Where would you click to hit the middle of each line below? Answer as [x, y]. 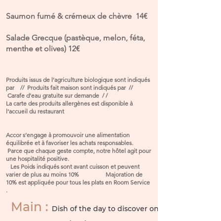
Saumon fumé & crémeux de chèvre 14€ [77, 16]
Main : [31, 207]
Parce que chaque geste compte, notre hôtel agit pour [78, 151]
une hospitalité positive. [78, 159]
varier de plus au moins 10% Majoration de [74, 174]
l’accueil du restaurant [78, 111]
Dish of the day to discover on [105, 209]
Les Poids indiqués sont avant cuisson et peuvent [75, 166]
